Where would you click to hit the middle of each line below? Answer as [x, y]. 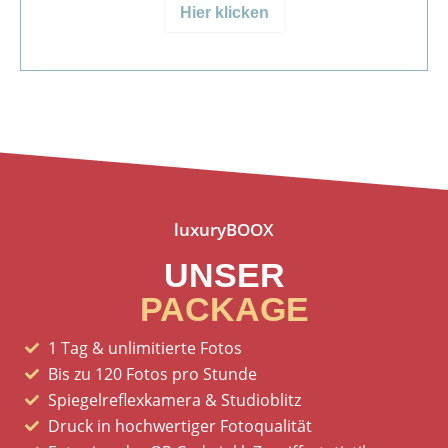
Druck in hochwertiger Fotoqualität [179, 426]
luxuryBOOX [224, 230]
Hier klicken [224, 13]
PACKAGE [224, 309]
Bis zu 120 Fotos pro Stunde [152, 374]
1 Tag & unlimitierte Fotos [144, 348]
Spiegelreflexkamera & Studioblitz [174, 400]
